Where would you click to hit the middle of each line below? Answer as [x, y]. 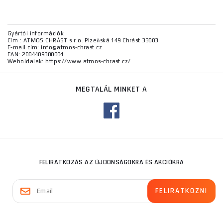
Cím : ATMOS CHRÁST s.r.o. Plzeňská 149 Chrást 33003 [83, 41]
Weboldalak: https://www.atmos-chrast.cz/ [69, 61]
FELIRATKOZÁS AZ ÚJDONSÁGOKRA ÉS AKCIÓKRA [111, 163]
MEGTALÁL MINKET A [111, 90]
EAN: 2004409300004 [36, 55]
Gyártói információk [36, 34]
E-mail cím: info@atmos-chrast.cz [55, 48]
